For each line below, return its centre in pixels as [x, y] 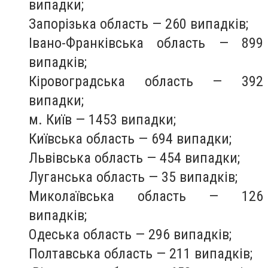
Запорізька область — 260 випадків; [138, 24]
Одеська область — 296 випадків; [130, 235]
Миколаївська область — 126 [146, 197]
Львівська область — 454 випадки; [136, 158]
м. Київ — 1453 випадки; [102, 120]
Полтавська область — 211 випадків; [141, 254]
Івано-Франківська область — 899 [146, 43]
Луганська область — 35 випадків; [133, 177]
